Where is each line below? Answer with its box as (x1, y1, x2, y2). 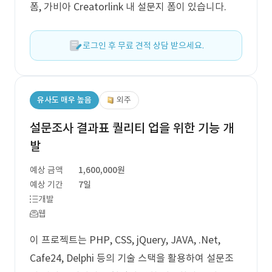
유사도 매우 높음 (37, 95, 92, 105)
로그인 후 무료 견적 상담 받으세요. (83, 40, 204, 51)
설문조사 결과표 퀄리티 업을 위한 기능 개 (30, 120, 234, 136)
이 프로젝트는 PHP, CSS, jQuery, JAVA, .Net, (30, 234, 220, 246)
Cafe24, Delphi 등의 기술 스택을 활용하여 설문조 (30, 252, 234, 264)
